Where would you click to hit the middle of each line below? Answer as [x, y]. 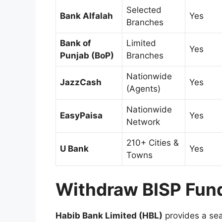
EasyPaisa [81, 115]
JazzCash [81, 82]
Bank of [76, 43]
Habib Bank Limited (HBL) [109, 215]
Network [143, 122]
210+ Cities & [153, 143]
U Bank [74, 149]
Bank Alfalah [86, 16]
